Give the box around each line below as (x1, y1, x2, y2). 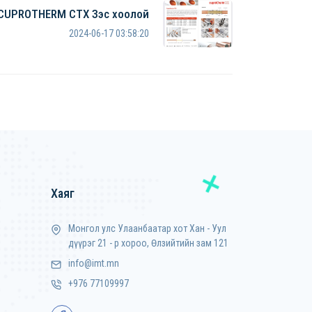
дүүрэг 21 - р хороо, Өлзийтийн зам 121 (68, 237, 228, 249)
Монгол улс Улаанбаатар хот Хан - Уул (68, 223, 226, 234)
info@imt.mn (68, 258, 119, 269)
